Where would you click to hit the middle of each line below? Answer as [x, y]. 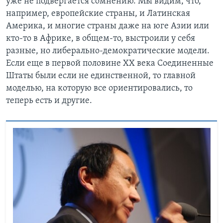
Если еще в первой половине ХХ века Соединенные [110, 63]
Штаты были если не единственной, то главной [101, 76]
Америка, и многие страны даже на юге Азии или [108, 26]
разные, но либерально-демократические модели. [108, 51]
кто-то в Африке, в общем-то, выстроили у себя [101, 38]
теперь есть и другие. [49, 101]
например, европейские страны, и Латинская [98, 13]
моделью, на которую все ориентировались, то [99, 88]
